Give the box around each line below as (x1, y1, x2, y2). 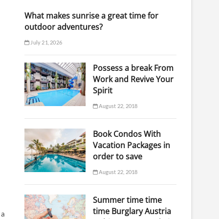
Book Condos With (92, 129, 161, 139)
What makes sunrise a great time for (24, 10, 158, 21)
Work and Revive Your (92, 74, 174, 85)
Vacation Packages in (92, 140, 170, 151)
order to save (92, 151, 142, 162)
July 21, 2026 (29, 39, 63, 45)
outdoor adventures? (24, 22, 103, 32)
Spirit (92, 85, 112, 96)
